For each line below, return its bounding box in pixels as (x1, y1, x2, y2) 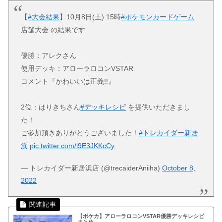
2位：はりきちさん (21, 103, 81, 111)
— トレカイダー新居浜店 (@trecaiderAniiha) (21, 164, 163, 172)
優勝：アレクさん (21, 52, 77, 60)
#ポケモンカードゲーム (121, 13, 195, 21)
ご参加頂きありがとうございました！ (21, 129, 139, 137)
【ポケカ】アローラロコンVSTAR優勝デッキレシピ (77, 213, 205, 220)
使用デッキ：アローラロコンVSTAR (21, 64, 134, 73)
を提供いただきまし (126, 103, 191, 111)
